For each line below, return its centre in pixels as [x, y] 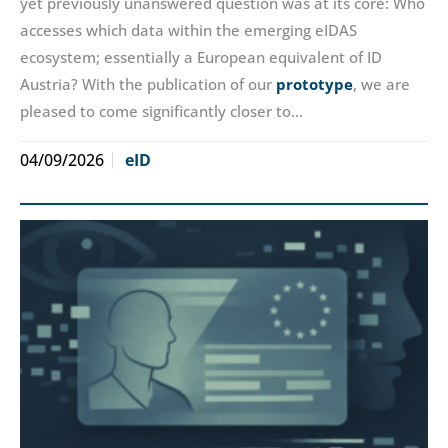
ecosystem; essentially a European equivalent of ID [201, 57]
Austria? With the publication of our [148, 84]
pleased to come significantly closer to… [161, 111]
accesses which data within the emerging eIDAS [188, 30]
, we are [381, 84]
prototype [314, 84]
